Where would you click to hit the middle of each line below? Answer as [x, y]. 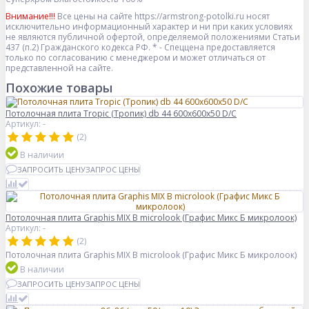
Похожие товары [59, 88]
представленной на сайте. [59, 68]
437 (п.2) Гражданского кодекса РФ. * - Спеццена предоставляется [140, 48]
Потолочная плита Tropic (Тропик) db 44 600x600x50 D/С [121, 114]
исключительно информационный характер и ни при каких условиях [149, 27]
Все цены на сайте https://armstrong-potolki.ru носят [162, 17]
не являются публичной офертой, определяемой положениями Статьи [153, 37]
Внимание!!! [30, 17]
